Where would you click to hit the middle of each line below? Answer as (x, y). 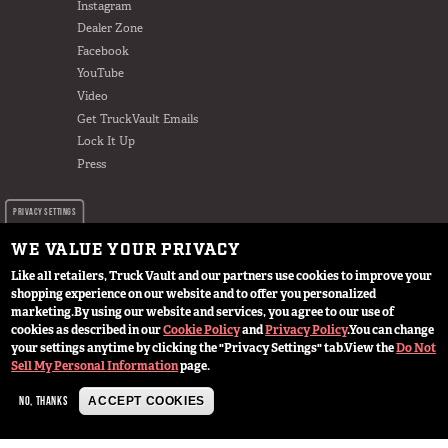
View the (370, 348)
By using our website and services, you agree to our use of (234, 312)
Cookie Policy (202, 330)
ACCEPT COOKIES (146, 401)
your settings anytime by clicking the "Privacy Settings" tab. (178, 348)
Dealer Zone (109, 28)
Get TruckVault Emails (137, 118)
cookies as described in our (87, 330)
